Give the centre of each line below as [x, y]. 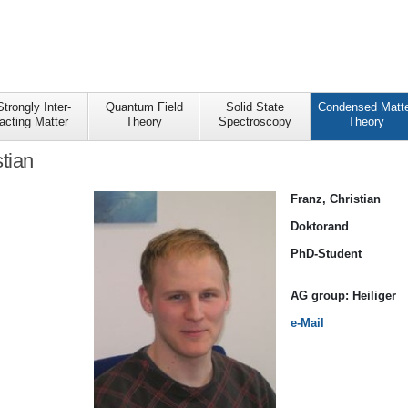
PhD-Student [326, 253]
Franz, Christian [336, 199]
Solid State [255, 107]
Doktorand [320, 226]
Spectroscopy [255, 122]
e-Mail [307, 323]
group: [332, 296]
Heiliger [374, 296]
